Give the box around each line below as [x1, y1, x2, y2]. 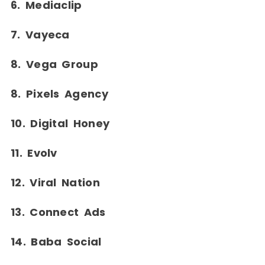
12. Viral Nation [11, 175, 100, 190]
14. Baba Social [11, 234, 102, 250]
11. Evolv [11, 146, 57, 161]
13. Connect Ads [11, 205, 106, 220]
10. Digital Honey [11, 116, 110, 131]
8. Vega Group [11, 57, 98, 72]
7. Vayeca [11, 27, 70, 43]
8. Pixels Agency [11, 86, 108, 102]
